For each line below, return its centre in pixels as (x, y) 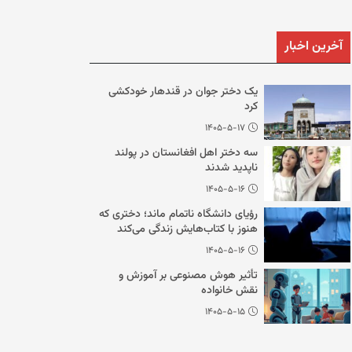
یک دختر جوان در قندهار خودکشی (183, 92)
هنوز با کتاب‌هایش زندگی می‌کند (187, 229)
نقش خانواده (229, 291)
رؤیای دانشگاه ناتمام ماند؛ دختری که (178, 214)
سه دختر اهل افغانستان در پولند (186, 153)
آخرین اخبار (313, 47)
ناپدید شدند (231, 168)
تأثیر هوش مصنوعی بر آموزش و (188, 276)
